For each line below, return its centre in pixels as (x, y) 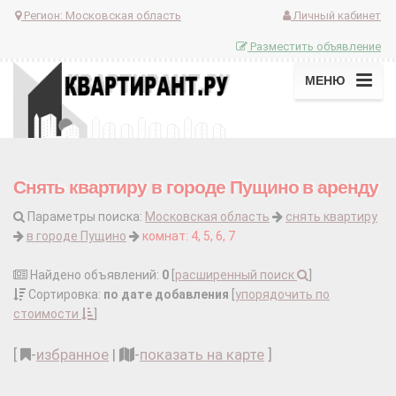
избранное (72, 355)
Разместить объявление (314, 46)
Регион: (43, 15)
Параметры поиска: (85, 217)
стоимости (47, 314)
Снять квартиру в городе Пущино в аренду (196, 187)
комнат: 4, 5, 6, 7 (189, 236)
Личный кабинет (336, 15)
